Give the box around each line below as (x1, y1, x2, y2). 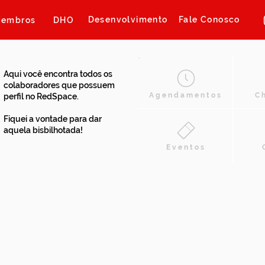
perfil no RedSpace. (4, 92, 79, 101)
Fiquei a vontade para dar (4, 114, 102, 124)
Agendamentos (149, 91, 222, 99)
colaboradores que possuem (4, 80, 115, 90)
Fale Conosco (179, 15, 240, 24)
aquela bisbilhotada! (4, 125, 83, 135)
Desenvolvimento (88, 15, 168, 24)
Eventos (166, 143, 206, 151)
